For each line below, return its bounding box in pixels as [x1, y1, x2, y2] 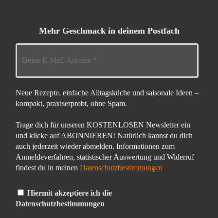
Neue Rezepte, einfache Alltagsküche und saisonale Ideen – [16, 88, 199, 97]
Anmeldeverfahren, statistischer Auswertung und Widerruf [16, 152, 195, 161]
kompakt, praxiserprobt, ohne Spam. [16, 99, 127, 108]
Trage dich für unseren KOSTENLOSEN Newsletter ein [16, 120, 191, 129]
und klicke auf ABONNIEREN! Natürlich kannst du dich [16, 131, 193, 140]
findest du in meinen [16, 163, 80, 172]
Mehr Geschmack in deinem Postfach [38, 26, 180, 36]
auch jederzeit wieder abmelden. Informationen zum [16, 142, 175, 150]
